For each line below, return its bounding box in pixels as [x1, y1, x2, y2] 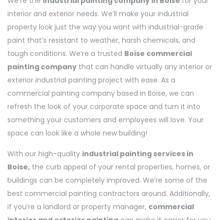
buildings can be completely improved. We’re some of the [7, 175, 207, 185]
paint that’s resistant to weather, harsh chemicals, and [7, 35, 195, 45]
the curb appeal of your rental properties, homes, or [30, 162, 210, 172]
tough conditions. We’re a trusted [7, 48, 124, 58]
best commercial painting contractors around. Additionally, [7, 188, 210, 198]
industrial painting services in [82, 148, 193, 159]
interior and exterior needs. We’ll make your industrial [7, 8, 189, 19]
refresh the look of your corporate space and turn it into [7, 101, 200, 111]
